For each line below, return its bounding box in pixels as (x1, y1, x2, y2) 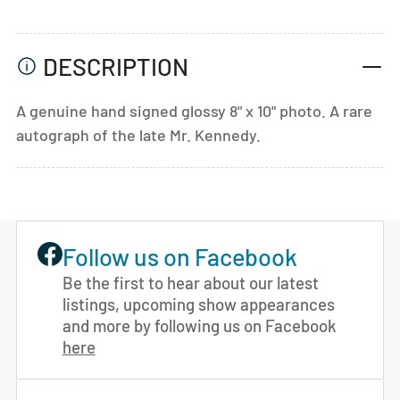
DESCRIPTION (43, 52, 188, 81)
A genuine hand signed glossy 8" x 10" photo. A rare (16, 100, 372, 121)
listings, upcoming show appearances (62, 293, 335, 314)
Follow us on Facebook (62, 241, 297, 271)
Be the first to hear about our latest (62, 271, 319, 293)
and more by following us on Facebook (62, 314, 337, 336)
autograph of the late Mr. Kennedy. (16, 124, 261, 145)
